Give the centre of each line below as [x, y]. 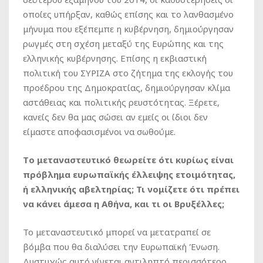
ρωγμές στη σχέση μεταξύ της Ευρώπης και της [123, 44]
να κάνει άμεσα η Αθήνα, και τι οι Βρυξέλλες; [124, 204]
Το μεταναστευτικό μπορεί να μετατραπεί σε [117, 232]
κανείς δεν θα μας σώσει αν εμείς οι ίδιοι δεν [115, 117]
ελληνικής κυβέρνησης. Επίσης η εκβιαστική [115, 58]
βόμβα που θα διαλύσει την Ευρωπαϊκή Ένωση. [121, 247]
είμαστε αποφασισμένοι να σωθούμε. [99, 132]
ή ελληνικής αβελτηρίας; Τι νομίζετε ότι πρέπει [131, 189]
